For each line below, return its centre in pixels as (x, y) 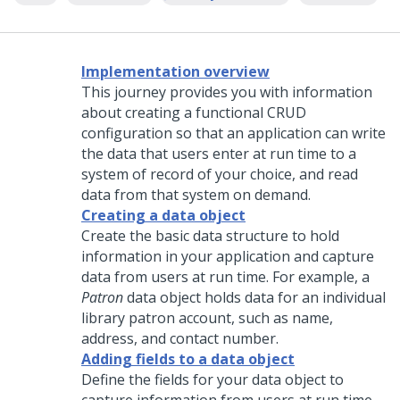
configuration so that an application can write (233, 133)
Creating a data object (163, 215)
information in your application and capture (228, 256)
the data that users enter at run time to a (219, 154)
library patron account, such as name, (207, 318)
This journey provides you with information (227, 92)
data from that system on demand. (196, 195)
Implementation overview (175, 71)
